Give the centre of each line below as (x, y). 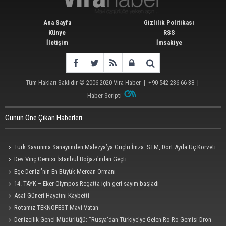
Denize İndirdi (23, 159)
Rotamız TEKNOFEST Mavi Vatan (56, 207)
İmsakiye (169, 42)
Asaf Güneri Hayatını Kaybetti (52, 195)
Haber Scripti (105, 95)
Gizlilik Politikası (169, 22)
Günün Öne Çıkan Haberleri (44, 117)
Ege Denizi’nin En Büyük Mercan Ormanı (65, 171)
